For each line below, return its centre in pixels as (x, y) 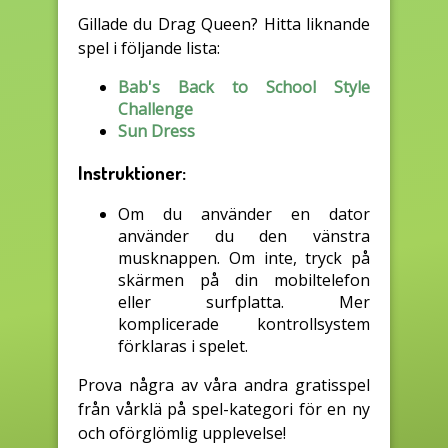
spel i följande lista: (149, 48)
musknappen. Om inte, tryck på (244, 257)
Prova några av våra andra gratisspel (224, 384)
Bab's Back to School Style (244, 87)
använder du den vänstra (244, 235)
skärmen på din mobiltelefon (244, 279)
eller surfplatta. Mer (244, 301)
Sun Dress (156, 131)
